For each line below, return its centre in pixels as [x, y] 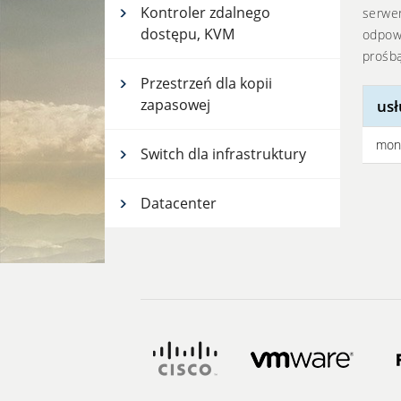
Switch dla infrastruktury [223, 154]
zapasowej [175, 105]
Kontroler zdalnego [205, 13]
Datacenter [179, 203]
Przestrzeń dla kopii [206, 83]
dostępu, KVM [188, 34]
